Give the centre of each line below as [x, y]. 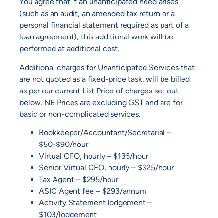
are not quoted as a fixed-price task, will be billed [105, 79]
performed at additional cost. [69, 49]
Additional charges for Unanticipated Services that [107, 67]
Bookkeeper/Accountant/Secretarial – [105, 132]
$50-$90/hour [64, 144]
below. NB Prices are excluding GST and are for [101, 102]
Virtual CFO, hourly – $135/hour [94, 156]
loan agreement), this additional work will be [96, 37]
